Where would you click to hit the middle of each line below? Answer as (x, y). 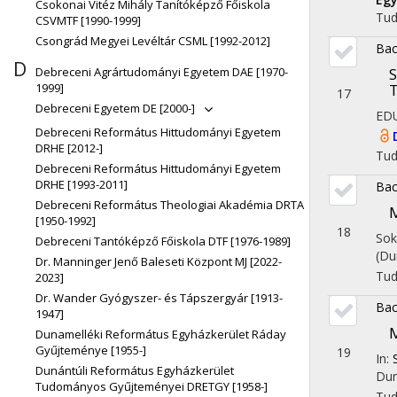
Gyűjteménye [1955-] (91, 350)
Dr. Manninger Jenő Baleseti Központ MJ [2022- (159, 261)
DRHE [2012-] (69, 148)
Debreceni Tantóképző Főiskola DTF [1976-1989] (163, 241)
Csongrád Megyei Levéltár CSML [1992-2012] (153, 41)
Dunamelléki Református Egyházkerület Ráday (161, 334)
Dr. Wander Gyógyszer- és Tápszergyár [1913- (159, 298)
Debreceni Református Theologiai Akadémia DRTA (170, 205)
